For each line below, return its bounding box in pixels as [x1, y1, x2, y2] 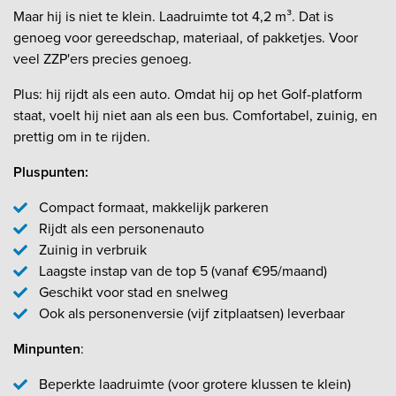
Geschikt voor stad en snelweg [38, 281, 228, 302]
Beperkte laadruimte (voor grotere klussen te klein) [38, 373, 351, 394]
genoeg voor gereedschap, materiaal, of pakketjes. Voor [13, 27, 358, 48]
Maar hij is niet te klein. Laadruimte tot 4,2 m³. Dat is [13, 5, 333, 27]
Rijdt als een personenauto [38, 217, 204, 239]
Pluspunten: [13, 161, 88, 182]
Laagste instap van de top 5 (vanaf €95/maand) [38, 260, 327, 281]
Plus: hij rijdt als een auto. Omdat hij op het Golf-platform [13, 83, 362, 104]
